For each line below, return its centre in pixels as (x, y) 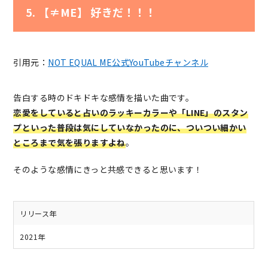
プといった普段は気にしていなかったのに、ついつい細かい (130, 128)
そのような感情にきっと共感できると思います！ (108, 170)
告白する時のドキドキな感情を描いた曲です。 (104, 98)
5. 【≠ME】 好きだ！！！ (91, 12)
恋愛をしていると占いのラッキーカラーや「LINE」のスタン (131, 113)
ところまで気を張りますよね (69, 143)
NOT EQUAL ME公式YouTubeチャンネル (128, 63)
